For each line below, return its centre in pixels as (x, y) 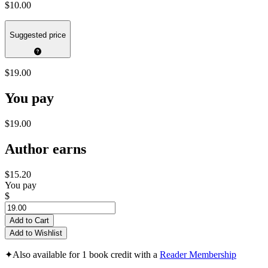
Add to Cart (29, 220)
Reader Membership (198, 254)
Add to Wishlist (36, 233)
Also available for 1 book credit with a (86, 254)
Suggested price (38, 35)
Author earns (45, 149)
